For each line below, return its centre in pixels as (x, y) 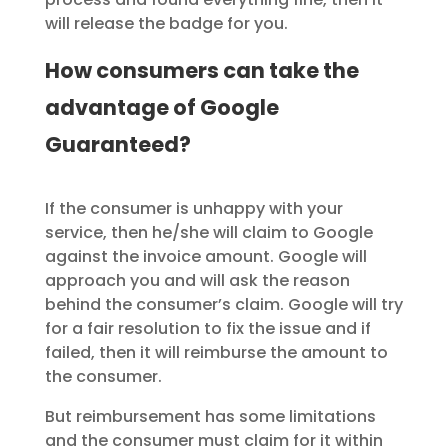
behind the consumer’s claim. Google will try (223, 305)
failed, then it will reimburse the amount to (216, 353)
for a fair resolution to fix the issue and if (207, 329)
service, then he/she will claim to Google (208, 233)
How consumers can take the (201, 71)
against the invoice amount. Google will (205, 257)
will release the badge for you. (166, 24)
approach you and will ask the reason (197, 281)
